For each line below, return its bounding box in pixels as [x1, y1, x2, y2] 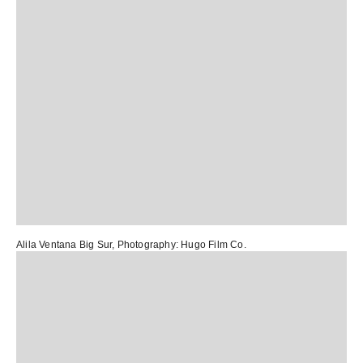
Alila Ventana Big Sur [16, 239, 113, 250]
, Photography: [112, 239, 181, 250]
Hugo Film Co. [181, 239, 246, 250]
